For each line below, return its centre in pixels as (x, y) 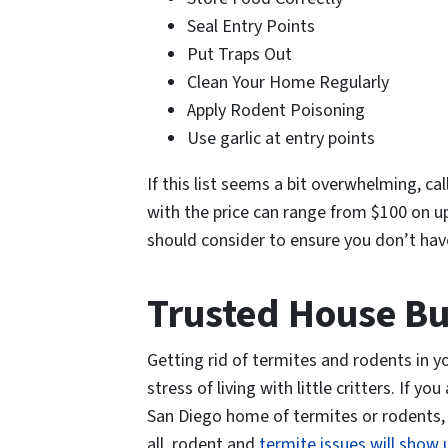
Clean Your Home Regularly (288, 83)
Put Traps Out (239, 55)
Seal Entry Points (251, 27)
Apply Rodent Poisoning (276, 111)
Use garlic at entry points (281, 139)
